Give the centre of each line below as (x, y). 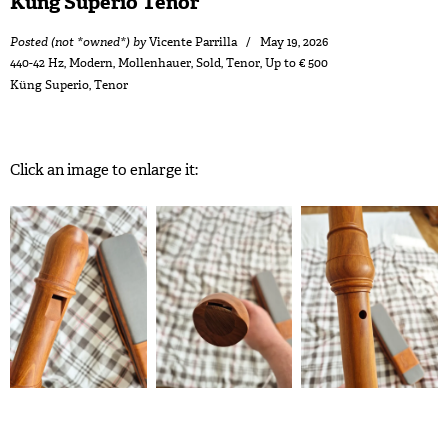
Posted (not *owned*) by (78, 42)
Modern (91, 63)
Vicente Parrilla (193, 42)
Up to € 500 (296, 63)
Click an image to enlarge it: (104, 170)
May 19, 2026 (294, 42)
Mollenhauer (154, 63)
